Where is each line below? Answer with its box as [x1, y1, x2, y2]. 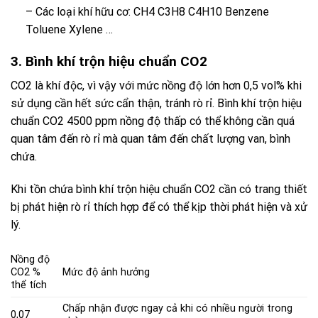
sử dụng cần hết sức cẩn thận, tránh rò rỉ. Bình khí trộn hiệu [11, 97, 302, 111]
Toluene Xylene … [25, 22, 113, 36]
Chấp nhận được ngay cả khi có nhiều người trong [62, 302, 293, 314]
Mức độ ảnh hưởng [62, 265, 150, 278]
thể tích [11, 278, 47, 291]
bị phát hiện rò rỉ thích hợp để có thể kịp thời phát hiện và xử [11, 200, 307, 214]
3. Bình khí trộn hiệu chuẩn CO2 [11, 53, 211, 70]
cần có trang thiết [216, 182, 307, 197]
